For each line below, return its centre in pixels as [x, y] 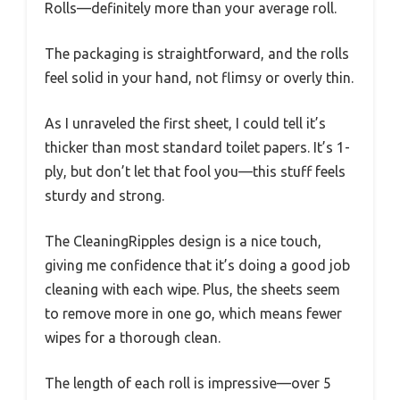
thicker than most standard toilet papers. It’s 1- [197, 147]
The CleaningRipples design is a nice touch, [183, 241]
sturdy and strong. [104, 195]
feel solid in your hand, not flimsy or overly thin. [199, 77]
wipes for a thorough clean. [133, 337]
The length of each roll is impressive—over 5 [188, 383]
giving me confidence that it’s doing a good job [197, 265]
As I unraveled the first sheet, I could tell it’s [185, 123]
